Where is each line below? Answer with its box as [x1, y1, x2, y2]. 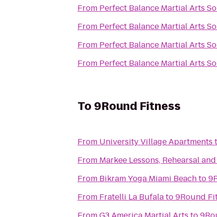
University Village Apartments [99, 136, 213, 147]
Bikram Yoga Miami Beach [99, 173, 197, 184]
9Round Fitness [94, 99, 181, 114]
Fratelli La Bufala [99, 191, 164, 202]
